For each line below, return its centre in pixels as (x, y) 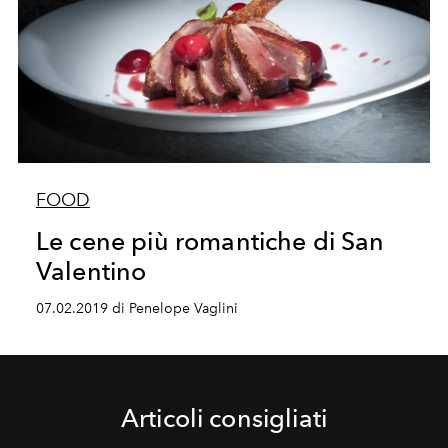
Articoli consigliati (224, 417)
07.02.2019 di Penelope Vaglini (136, 308)
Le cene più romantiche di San (210, 240)
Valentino (91, 270)
